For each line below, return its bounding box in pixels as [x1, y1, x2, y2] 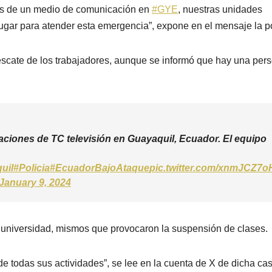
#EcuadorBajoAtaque [50, 163, 149, 174]
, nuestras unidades [178, 4, 262, 15]
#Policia [13, 163, 50, 174]
